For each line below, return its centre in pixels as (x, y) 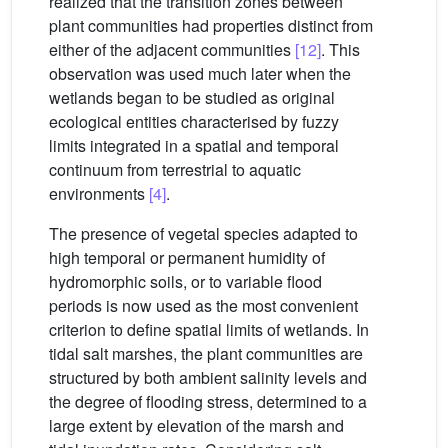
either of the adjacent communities (172, 50)
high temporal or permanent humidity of (187, 258)
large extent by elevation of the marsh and (196, 426)
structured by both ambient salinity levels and (208, 378)
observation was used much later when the (200, 74)
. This (340, 50)
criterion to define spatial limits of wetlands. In (209, 330)
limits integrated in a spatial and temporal (194, 146)
